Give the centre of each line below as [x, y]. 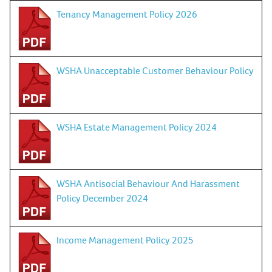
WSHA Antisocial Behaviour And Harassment [148, 183]
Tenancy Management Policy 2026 [127, 14]
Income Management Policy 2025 [125, 240]
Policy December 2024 [102, 198]
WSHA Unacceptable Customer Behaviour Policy [155, 70]
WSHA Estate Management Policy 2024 [137, 127]
